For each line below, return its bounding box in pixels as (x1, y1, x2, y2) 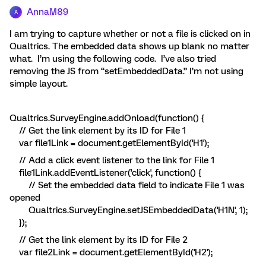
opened (9, 192, 40, 203)
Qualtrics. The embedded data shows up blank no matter (9, 41, 249, 52)
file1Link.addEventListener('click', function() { (9, 167, 201, 178)
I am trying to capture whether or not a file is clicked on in (9, 28, 251, 39)
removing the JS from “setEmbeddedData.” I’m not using (9, 66, 243, 77)
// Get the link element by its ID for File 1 (9, 125, 186, 136)
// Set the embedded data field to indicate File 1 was (9, 180, 245, 191)
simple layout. (9, 78, 70, 89)
